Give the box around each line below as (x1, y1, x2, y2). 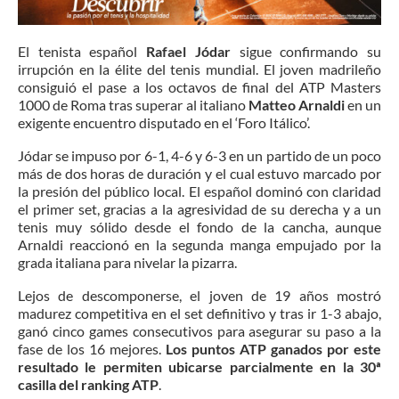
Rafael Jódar (146, 42, 231, 60)
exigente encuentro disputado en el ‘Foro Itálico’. (18, 113, 310, 131)
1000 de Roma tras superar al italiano (18, 95, 248, 113)
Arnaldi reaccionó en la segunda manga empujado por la (18, 235, 381, 253)
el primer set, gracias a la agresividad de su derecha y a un (18, 199, 381, 217)
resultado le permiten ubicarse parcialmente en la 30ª (18, 357, 381, 375)
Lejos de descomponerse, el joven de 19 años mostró (18, 286, 381, 304)
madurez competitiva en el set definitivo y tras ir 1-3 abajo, (18, 304, 381, 322)
